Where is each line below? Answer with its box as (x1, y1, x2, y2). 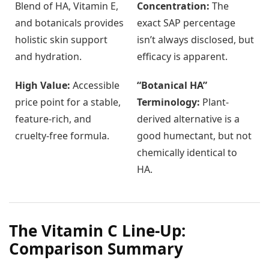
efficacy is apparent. (137, 50, 228, 64)
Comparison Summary (9, 238, 183, 260)
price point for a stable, (15, 95, 121, 109)
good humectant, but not (137, 129, 252, 143)
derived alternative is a (137, 112, 240, 126)
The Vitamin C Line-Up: (9, 220, 186, 242)
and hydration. (15, 50, 82, 64)
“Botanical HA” (137, 79, 207, 92)
